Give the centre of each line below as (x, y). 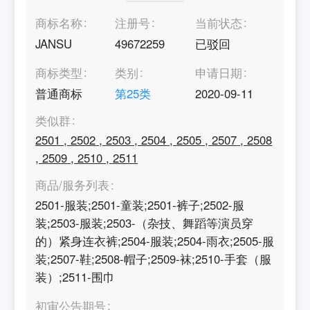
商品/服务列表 (73, 185)
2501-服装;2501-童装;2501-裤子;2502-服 (140, 204)
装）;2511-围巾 (75, 276)
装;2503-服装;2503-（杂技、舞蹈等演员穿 (145, 222)
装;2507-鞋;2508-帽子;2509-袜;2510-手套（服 (154, 258)
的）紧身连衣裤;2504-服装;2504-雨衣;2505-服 (155, 240)
